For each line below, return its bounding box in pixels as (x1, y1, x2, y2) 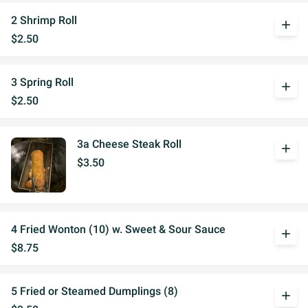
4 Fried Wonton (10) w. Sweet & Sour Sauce (11, 223, 225, 236)
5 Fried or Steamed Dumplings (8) (11, 285, 178, 298)
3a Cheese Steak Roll (77, 137, 181, 151)
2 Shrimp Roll (11, 14, 77, 27)
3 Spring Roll (11, 76, 74, 89)
